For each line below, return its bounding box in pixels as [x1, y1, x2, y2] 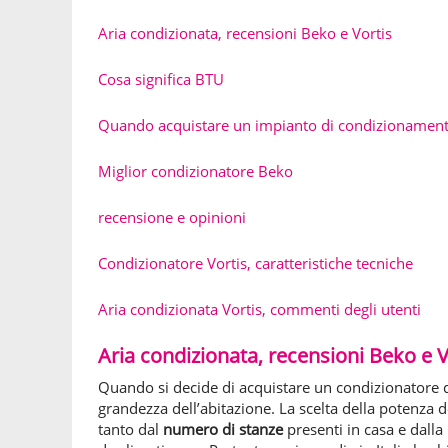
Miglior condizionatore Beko [98, 161, 293, 181]
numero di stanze [163, 419, 283, 439]
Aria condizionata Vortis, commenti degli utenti [98, 299, 421, 319]
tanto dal [98, 419, 163, 439]
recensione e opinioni [98, 207, 246, 227]
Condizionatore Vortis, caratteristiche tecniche [98, 253, 413, 273]
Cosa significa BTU [98, 69, 224, 89]
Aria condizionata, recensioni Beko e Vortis [98, 23, 392, 43]
